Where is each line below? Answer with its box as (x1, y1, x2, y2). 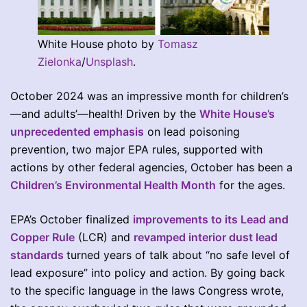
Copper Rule (10, 230, 75, 244)
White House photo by (38, 36, 158, 51)
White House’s (199, 106, 275, 121)
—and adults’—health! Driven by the (10, 106, 199, 121)
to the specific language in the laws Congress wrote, (10, 283, 284, 297)
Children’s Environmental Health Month (10, 177, 216, 192)
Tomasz (158, 36, 198, 51)
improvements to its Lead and (133, 212, 288, 226)
